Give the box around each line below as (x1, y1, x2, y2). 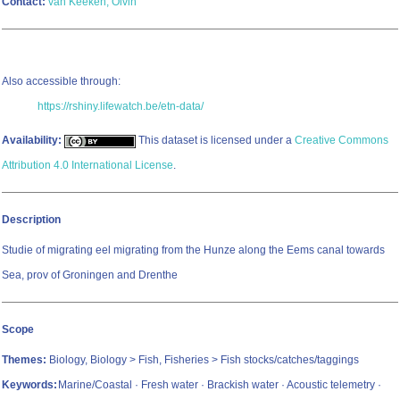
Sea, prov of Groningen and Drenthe (2, 269, 178, 282)
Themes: (2, 354, 46, 367)
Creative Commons (295, 134, 388, 147)
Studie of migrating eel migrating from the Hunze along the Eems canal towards (2, 244, 385, 257)
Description (2, 213, 61, 227)
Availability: (2, 134, 62, 147)
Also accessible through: (2, 75, 121, 88)
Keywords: (2, 379, 57, 392)
